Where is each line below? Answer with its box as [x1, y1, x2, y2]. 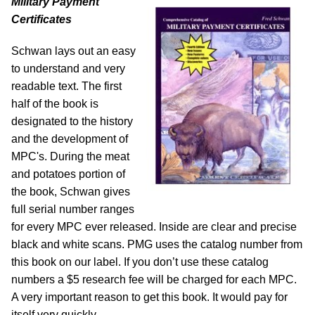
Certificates [11, 13, 72, 26]
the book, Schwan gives [11, 186, 130, 198]
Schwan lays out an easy [11, 45, 136, 58]
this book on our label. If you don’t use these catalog [11, 256, 269, 269]
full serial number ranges [11, 203, 134, 216]
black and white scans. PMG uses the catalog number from [11, 238, 302, 251]
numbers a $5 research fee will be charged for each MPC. [11, 274, 297, 286]
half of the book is [11, 98, 98, 110]
